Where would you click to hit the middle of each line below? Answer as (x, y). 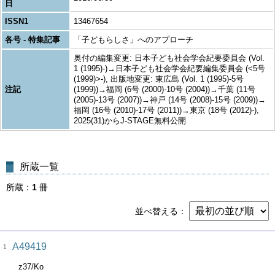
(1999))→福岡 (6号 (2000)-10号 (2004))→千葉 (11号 (165, 89)
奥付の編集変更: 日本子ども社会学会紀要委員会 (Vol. (169, 58)
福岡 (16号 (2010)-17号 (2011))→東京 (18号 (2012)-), (166, 110)
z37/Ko (31, 267)
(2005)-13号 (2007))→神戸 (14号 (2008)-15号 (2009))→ (170, 100)
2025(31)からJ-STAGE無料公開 (130, 121)
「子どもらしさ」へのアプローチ (134, 40)
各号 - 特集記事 (33, 40)
